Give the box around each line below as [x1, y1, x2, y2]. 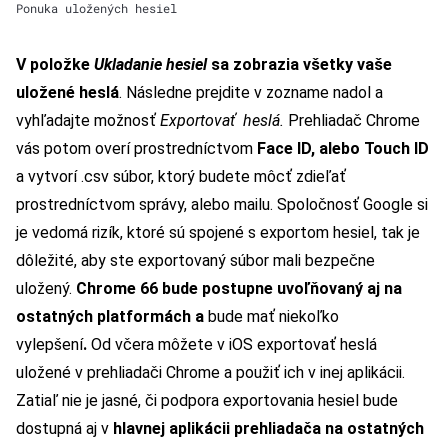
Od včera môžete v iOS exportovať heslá [91, 334, 377, 354]
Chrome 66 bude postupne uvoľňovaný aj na [76, 278, 402, 298]
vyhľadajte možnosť [16, 110, 160, 130]
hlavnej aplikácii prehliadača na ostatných [113, 418, 424, 438]
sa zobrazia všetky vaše [211, 54, 392, 74]
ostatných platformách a [16, 306, 208, 326]
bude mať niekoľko [208, 306, 339, 326]
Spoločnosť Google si [277, 194, 428, 214]
